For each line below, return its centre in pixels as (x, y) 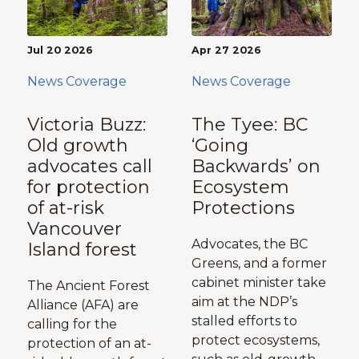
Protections (243, 208)
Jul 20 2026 (60, 50)
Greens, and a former (259, 263)
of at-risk (65, 208)
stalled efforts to (244, 321)
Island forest (82, 249)
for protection (88, 187)
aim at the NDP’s (244, 301)
